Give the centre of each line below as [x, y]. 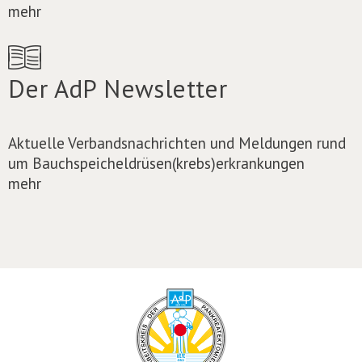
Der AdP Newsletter [118, 88]
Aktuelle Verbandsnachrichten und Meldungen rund [177, 142]
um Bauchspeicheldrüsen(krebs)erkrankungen [156, 162]
